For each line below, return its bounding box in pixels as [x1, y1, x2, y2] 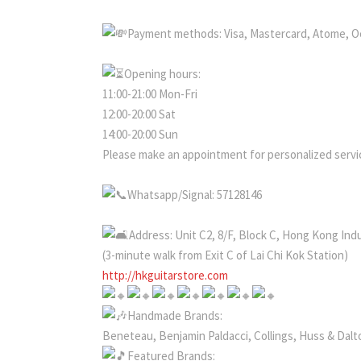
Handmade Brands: [127, 307, 222, 323]
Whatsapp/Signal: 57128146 [127, 186, 262, 202]
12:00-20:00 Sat [102, 106, 176, 122]
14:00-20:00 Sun [102, 126, 178, 142]
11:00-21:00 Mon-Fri [102, 85, 197, 102]
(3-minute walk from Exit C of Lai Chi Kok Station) [102, 247, 348, 263]
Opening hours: [124, 65, 201, 81]
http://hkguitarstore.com [102, 267, 228, 283]
